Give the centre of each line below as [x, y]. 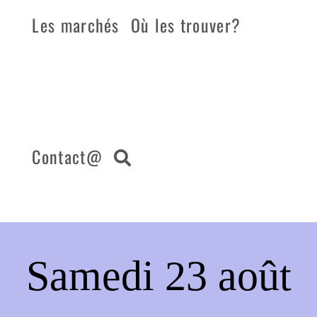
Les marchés [76, 25]
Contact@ [67, 156]
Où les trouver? [186, 25]
